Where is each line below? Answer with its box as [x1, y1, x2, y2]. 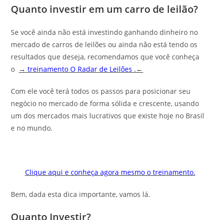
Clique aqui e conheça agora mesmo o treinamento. [25, 167, 195, 177]
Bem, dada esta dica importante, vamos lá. [11, 190, 151, 199]
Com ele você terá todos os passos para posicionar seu [11, 86, 191, 96]
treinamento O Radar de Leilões [27, 64, 135, 74]
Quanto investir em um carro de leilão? [11, 2, 198, 16]
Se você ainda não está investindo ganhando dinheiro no [11, 27, 198, 37]
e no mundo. [11, 123, 53, 133]
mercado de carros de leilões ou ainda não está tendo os [11, 40, 198, 49]
